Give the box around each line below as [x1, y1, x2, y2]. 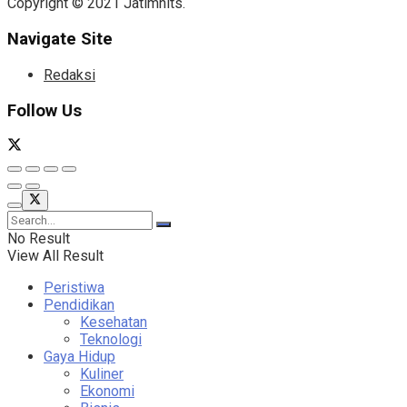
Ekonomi [80, 382, 134, 400]
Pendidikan [44, 295, 114, 313]
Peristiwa [44, 278, 104, 296]
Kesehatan [80, 313, 147, 331]
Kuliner [80, 364, 124, 382]
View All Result [7, 246, 104, 264]
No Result [7, 229, 70, 247]
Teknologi [80, 330, 142, 348]
